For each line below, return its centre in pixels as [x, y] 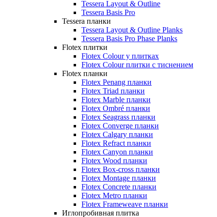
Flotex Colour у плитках [120, 56]
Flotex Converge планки [120, 125]
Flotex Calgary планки [117, 134]
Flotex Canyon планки [117, 152]
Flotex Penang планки [116, 82]
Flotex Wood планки [114, 160]
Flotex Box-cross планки [121, 169]
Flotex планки [85, 73]
